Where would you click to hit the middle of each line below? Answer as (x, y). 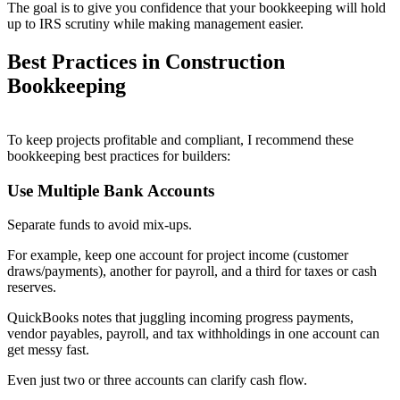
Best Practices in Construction (146, 61)
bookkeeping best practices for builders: (119, 155)
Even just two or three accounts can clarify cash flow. (157, 380)
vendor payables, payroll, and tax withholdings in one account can (193, 334)
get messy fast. (48, 350)
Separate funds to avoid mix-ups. (100, 225)
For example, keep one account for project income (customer (178, 255)
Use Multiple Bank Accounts (111, 190)
